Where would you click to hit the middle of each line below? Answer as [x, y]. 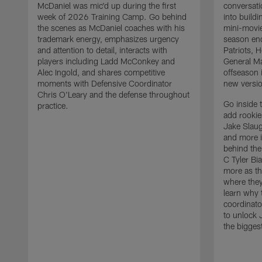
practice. [53, 105]
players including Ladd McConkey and [106, 61]
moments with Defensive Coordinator [105, 83]
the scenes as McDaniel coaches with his [111, 27]
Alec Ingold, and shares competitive [101, 72]
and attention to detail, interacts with [102, 50]
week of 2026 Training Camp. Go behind [112, 16]
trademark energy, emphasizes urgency [108, 39]
